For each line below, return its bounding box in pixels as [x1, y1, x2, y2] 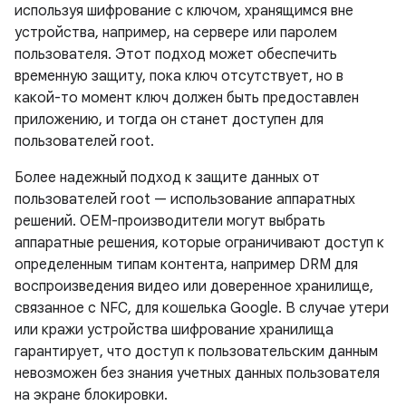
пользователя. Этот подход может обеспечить [14, 45, 337, 63]
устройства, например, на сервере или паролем [14, 24, 337, 42]
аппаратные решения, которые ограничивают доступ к [14, 234, 384, 252]
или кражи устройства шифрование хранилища [14, 321, 333, 339]
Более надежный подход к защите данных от [14, 169, 320, 187]
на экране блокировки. [14, 386, 168, 404]
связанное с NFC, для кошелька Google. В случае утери [14, 299, 389, 317]
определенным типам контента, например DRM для [14, 256, 358, 274]
